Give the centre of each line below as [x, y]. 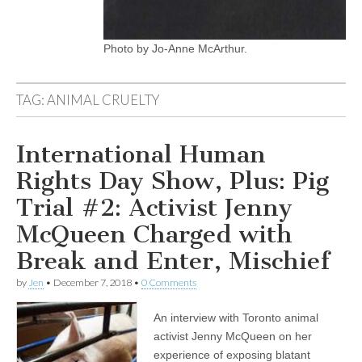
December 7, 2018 [93, 282]
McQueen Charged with [154, 234]
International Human [141, 154]
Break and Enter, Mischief [173, 261]
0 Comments [169, 282]
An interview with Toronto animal [236, 318]
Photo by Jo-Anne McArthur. [175, 48]
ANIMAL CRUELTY [103, 100]
